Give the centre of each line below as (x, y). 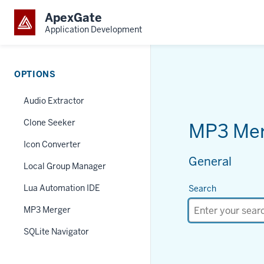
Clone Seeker (49, 123)
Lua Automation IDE (62, 188)
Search (202, 189)
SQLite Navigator (56, 232)
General (210, 161)
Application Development (93, 29)
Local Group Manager (65, 166)
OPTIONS (35, 74)
